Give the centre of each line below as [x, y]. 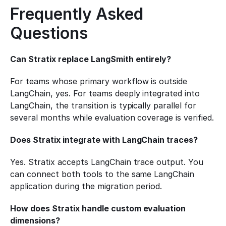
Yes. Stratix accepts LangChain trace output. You [107, 162]
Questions [49, 33]
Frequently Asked [77, 14]
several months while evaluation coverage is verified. [112, 118]
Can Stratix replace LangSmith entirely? [91, 59]
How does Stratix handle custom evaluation [98, 208]
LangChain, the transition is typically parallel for [103, 105]
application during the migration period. [86, 186]
